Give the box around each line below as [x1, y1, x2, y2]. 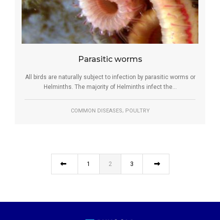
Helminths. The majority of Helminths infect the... [43, 83, 177, 91]
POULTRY [125, 107, 150, 114]
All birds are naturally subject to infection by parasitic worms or [25, 74, 195, 81]
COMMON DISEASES [70, 107, 122, 114]
